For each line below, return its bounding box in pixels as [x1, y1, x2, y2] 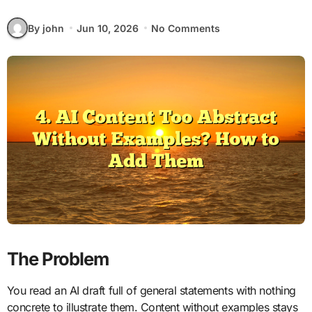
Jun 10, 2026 [76, 22, 139, 34]
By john [27, 22, 64, 34]
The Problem [6, 247, 109, 270]
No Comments [151, 22, 221, 34]
